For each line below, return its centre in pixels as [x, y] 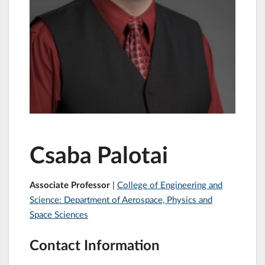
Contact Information [95, 245]
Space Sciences [59, 214]
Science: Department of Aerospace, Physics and [121, 199]
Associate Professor [71, 184]
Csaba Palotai [99, 154]
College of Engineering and [170, 184]
